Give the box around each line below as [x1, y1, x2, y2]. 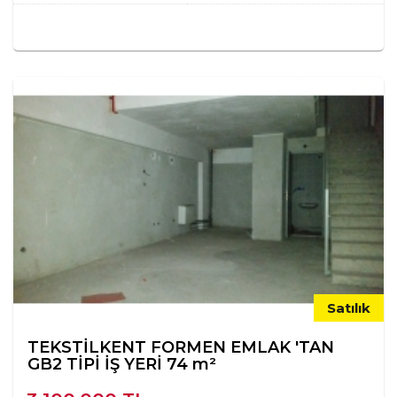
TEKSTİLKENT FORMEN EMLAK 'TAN [27, 338, 334, 358]
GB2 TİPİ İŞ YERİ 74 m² [27, 354, 216, 375]
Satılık [327, 300, 370, 317]
